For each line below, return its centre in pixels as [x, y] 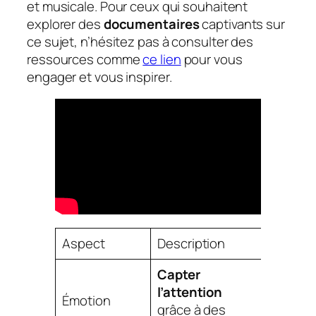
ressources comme [85, 59]
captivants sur [242, 24]
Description [192, 244]
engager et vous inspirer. [99, 77]
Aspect [84, 244]
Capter [179, 275]
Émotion [86, 301]
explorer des [65, 24]
